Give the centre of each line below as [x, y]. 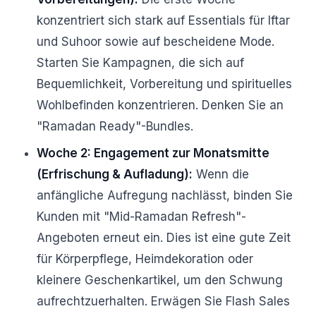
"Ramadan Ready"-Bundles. [115, 126]
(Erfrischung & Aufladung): [115, 174]
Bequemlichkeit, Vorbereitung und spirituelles [164, 84]
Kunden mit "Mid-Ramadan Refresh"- [141, 217]
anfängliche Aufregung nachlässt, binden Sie [165, 195]
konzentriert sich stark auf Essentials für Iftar [163, 20]
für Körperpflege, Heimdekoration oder [145, 259]
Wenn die [221, 174]
